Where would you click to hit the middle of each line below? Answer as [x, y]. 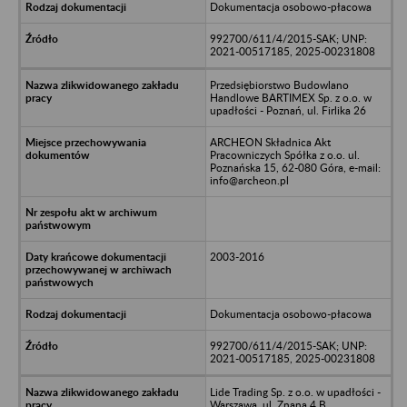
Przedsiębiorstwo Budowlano [279, 84]
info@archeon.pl [249, 180]
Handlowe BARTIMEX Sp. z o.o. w [290, 97]
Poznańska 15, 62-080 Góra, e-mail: [295, 167]
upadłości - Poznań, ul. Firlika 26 [288, 110]
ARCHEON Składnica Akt [270, 142]
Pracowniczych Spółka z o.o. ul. [284, 154]
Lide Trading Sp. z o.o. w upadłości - [295, 392]
